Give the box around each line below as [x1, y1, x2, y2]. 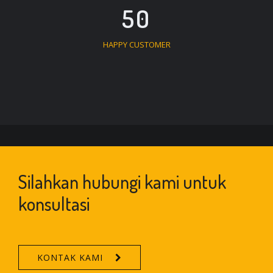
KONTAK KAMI [37, 251, 103, 263]
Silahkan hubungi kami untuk [18, 169, 226, 193]
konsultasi [18, 191, 90, 215]
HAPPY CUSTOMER [102, 38, 171, 50]
